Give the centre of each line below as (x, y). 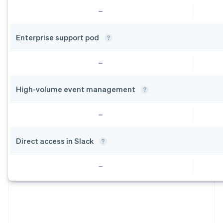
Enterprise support (51, 37)
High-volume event (51, 89)
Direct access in (45, 141)
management (111, 89)
